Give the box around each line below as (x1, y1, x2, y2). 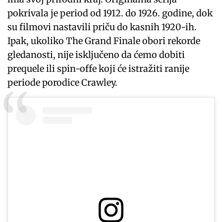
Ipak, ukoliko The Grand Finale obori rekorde (7, 35, 201, 47)
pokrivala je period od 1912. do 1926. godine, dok (7, 7, 213, 19)
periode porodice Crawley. (7, 77, 118, 89)
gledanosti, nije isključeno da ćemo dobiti (7, 49, 185, 61)
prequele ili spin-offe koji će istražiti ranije (7, 63, 190, 75)
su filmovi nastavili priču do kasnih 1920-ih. (7, 21, 197, 33)
